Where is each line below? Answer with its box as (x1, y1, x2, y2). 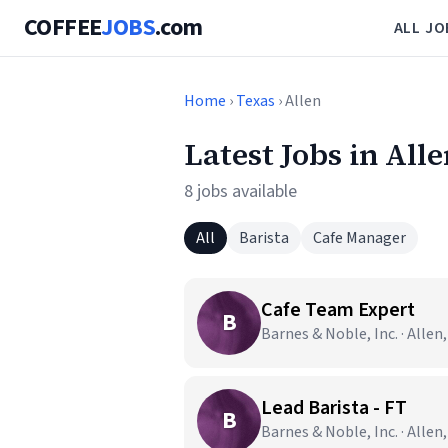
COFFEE (24, 10, 102, 45)
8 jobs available (184, 179, 297, 204)
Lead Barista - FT (261, 394, 407, 422)
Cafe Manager (313, 227, 406, 249)
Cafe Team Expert (261, 296, 415, 324)
